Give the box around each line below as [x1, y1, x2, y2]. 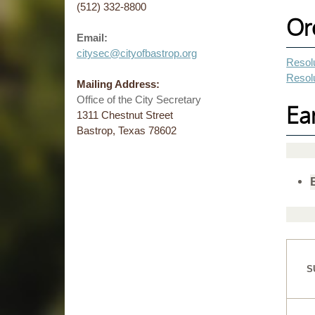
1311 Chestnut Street [76, 108, 173, 121]
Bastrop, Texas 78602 [76, 124, 176, 136]
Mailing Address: [76, 77, 162, 90]
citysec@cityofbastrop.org [76, 46, 197, 59]
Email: [76, 31, 108, 44]
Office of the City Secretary [76, 93, 201, 105]
